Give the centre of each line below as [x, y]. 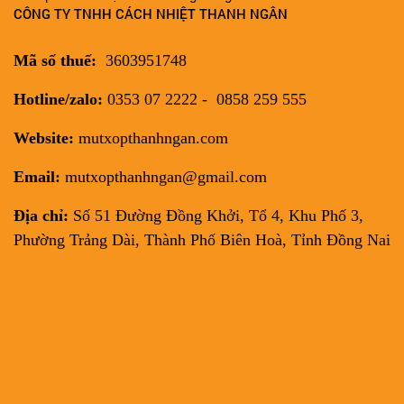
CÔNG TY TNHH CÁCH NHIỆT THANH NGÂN [151, 14]
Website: [46, 138]
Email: [37, 177]
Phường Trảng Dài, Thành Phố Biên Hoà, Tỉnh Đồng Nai [202, 240]
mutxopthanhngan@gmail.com [164, 177]
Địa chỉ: [41, 216]
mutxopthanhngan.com [153, 138]
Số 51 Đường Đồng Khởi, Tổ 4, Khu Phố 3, [216, 216]
